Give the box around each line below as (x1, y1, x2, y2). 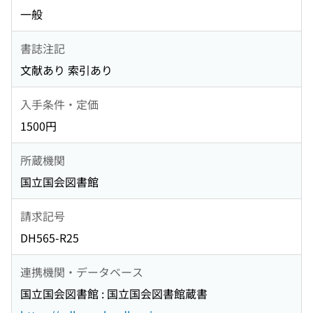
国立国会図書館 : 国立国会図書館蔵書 (20, 285, 208, 303)
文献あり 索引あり (20, 61, 112, 79)
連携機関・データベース (20, 263, 143, 280)
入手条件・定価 (20, 95, 99, 112)
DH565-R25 (20, 229, 79, 247)
